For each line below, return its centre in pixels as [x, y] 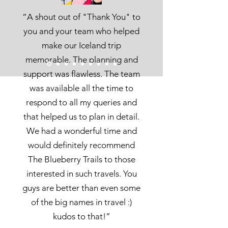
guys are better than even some [81, 188]
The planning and [105, 60]
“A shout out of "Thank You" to [81, 17]
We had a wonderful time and [81, 131]
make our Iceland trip [81, 45]
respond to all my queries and [81, 102]
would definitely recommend [81, 145]
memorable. [48, 60]
